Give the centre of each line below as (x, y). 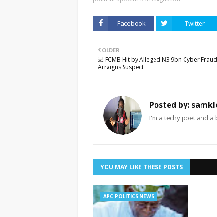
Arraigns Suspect (121, 67)
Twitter (195, 23)
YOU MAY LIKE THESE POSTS (141, 167)
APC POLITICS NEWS (129, 196)
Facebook (131, 23)
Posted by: (169, 105)
